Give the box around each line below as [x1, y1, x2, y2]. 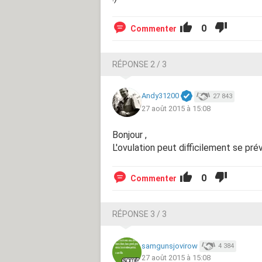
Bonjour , [112, 129, 147, 140]
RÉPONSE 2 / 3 [112, 59, 167, 69]
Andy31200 [142, 91, 179, 101]
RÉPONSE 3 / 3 [112, 209, 167, 219]
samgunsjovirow [142, 241, 198, 250]
